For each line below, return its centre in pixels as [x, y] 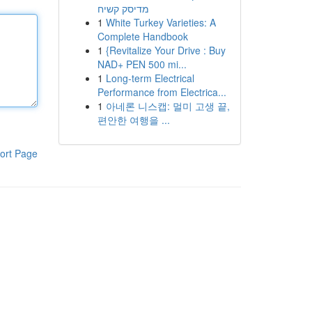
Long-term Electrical [150, 78]
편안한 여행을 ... [133, 120]
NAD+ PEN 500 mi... [142, 64]
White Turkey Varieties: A [161, 22]
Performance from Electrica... [162, 92]
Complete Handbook [142, 36]
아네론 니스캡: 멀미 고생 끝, [167, 106]
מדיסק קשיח [123, 8]
